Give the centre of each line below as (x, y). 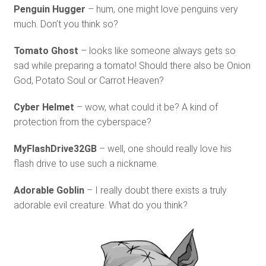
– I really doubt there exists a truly (155, 190)
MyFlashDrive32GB (55, 148)
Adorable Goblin (49, 190)
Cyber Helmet (44, 107)
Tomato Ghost (46, 50)
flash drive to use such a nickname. (86, 163)
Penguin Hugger (49, 9)
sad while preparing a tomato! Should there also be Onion (132, 65)
